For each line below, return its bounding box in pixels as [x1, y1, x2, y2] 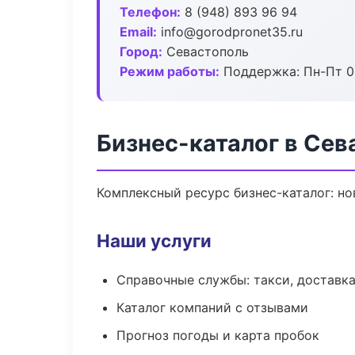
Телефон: [120, 4, 181, 20]
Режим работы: [120, 63, 219, 79]
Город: [120, 44, 162, 59]
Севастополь [162, 44, 249, 59]
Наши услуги [97, 230, 212, 251]
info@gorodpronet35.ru [157, 24, 303, 40]
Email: [120, 24, 157, 40]
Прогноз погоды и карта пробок [116, 327, 319, 343]
